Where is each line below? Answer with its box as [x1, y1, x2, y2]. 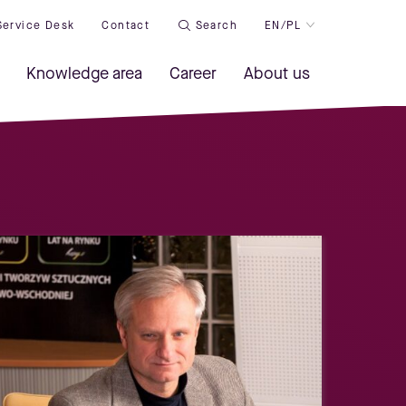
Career [169, 63, 217, 84]
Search [195, 17, 237, 33]
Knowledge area [26, 63, 142, 84]
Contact [101, 17, 150, 33]
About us [244, 63, 310, 84]
